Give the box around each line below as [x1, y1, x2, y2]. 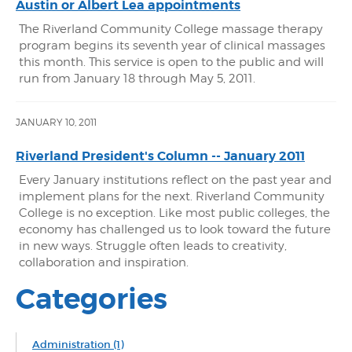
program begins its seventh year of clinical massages [19, 38, 325, 53]
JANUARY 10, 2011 [16, 116, 97, 128]
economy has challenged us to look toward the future [19, 222, 331, 236]
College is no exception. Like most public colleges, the [19, 206, 330, 220]
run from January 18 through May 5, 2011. [19, 71, 255, 86]
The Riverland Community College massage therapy [19, 22, 323, 36]
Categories [16, 281, 167, 317]
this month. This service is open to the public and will [19, 55, 324, 69]
